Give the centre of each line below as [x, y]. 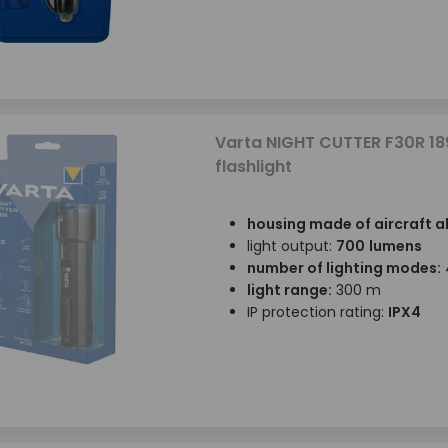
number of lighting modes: [343, 268]
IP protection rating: [317, 312]
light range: [289, 290]
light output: [291, 246]
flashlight [253, 166]
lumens [395, 246]
